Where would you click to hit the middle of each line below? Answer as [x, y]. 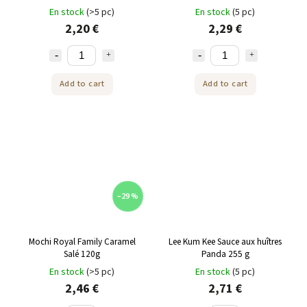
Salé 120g [82, 254]
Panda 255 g [225, 254]
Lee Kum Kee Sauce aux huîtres [225, 242]
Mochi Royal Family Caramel [82, 242]
